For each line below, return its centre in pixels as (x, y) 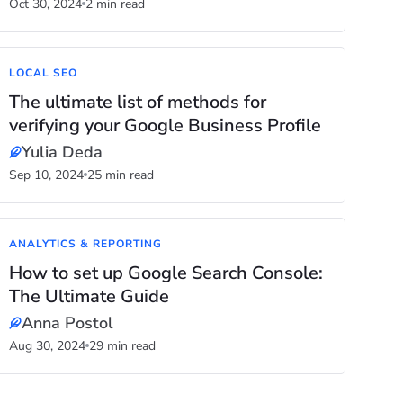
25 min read (121, 175)
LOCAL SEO (43, 73)
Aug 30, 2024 (48, 346)
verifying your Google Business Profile (166, 125)
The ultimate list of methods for (138, 102)
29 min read (123, 346)
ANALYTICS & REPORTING (85, 244)
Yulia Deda (63, 152)
